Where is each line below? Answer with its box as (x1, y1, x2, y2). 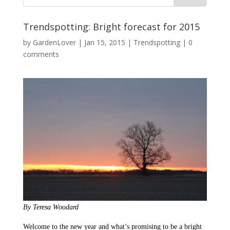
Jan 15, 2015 (84, 37, 125, 47)
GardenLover (32, 37, 76, 47)
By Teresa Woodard (23, 203, 79, 211)
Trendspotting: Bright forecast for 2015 (23, 20, 200, 33)
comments (23, 49, 59, 59)
